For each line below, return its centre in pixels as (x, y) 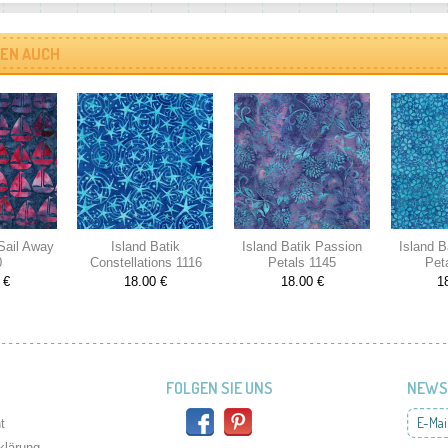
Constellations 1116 (145, 262)
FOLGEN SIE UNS (219, 388)
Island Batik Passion (302, 246)
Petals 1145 (302, 262)
